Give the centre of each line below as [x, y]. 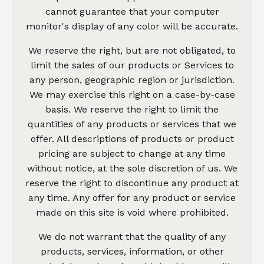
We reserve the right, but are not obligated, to [132, 50]
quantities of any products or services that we [132, 124]
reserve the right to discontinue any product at [132, 183]
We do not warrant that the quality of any [132, 236]
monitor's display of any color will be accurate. [132, 26]
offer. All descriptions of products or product [132, 138]
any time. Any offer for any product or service [132, 197]
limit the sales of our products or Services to [132, 65]
